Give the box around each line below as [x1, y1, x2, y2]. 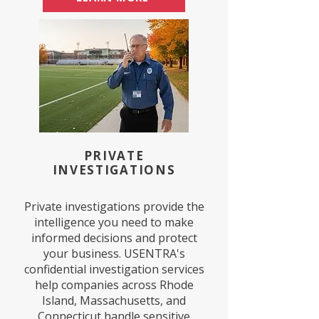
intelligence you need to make [34, 214, 194, 230]
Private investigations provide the [23, 199, 204, 214]
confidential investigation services [23, 261, 204, 277]
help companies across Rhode [34, 277, 194, 293]
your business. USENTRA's [43, 246, 185, 261]
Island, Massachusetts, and [42, 293, 186, 308]
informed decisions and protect [31, 230, 197, 246]
